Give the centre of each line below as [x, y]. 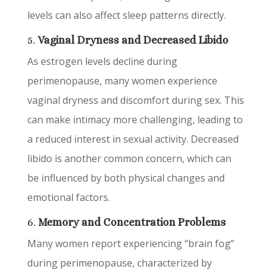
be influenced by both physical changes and [126, 178]
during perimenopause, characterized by [119, 263]
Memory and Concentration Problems [132, 222]
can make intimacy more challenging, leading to [135, 120]
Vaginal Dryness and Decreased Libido [133, 40]
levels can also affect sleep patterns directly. [126, 15]
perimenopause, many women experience [122, 81]
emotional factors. [68, 197]
